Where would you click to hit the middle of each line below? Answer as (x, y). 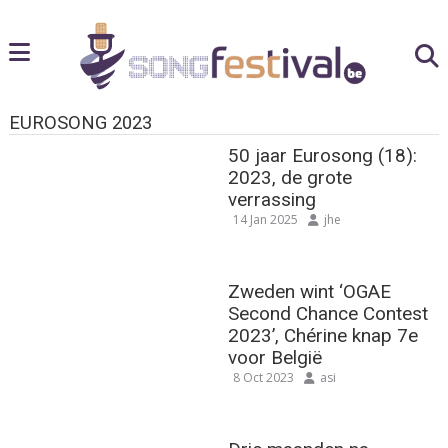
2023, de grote (290, 177)
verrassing (272, 199)
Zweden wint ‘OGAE (310, 291)
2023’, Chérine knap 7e (323, 335)
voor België (275, 357)
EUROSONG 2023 (80, 123)
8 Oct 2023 (264, 377)
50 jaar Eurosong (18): (323, 155)
